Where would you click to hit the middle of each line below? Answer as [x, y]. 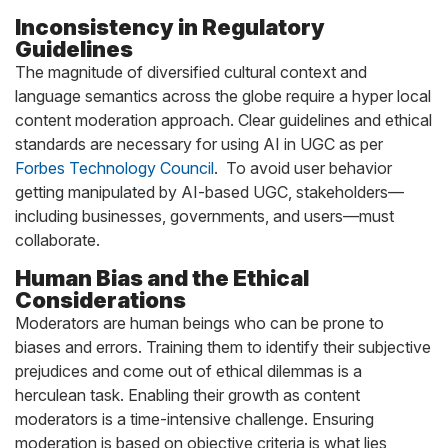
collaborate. [57, 240]
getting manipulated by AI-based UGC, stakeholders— [209, 192]
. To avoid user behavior [303, 168]
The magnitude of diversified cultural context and [191, 72]
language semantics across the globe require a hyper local [223, 96]
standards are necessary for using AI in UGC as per [199, 144]
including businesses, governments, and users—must [204, 216]
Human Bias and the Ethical [162, 278]
